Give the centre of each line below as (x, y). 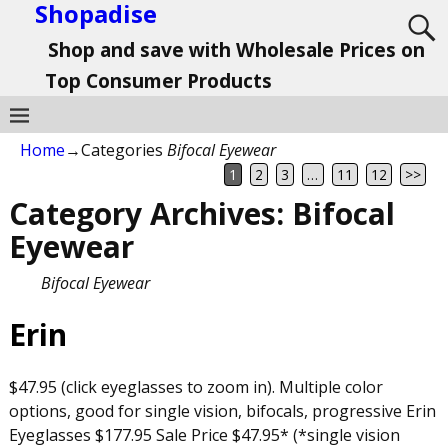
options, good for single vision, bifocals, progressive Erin (222, 410)
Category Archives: (150, 214)
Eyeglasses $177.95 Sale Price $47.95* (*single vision (204, 434)
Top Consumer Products (158, 80)
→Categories (116, 149)
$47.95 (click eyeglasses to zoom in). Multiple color (195, 386)
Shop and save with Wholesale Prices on (236, 49)
